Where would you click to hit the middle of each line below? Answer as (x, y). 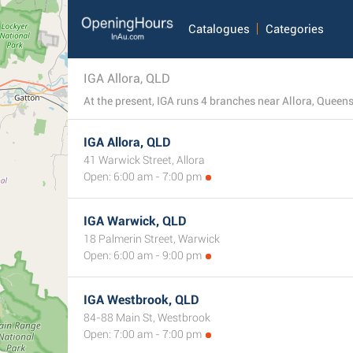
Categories (294, 29)
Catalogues (219, 29)
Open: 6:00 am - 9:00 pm (143, 255)
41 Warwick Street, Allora (144, 160)
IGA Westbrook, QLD (141, 300)
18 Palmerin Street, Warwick (152, 239)
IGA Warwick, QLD (135, 221)
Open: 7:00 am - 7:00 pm (143, 334)
